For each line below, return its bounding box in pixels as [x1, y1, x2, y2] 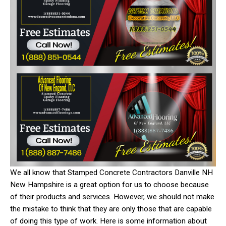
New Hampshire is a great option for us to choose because [10, 180, 209, 189]
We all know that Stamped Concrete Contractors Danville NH [10, 167, 213, 177]
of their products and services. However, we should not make [10, 192, 214, 201]
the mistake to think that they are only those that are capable [10, 204, 212, 213]
